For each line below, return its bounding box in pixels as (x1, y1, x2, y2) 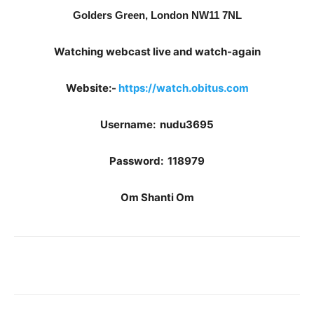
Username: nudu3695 (100, 118, 214, 131)
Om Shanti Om (120, 191, 194, 204)
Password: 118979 (109, 154, 205, 168)
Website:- (65, 81, 118, 95)
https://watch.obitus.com (118, 81, 249, 95)
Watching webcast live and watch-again (53, 45, 261, 58)
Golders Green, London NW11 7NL (72, 9, 242, 21)
